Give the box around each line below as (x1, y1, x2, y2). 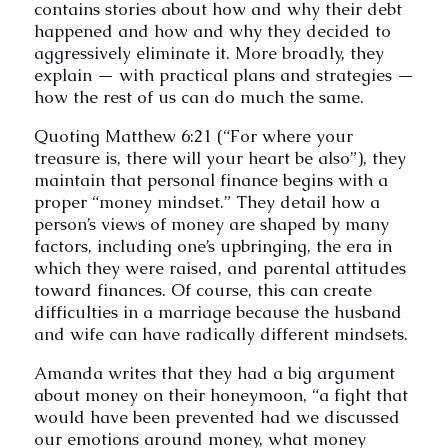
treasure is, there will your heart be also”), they (33, 146, 406, 169)
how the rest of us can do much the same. (33, 85, 364, 108)
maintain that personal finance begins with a (33, 168, 388, 191)
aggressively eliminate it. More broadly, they (33, 41, 384, 64)
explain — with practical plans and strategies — (33, 63, 414, 86)
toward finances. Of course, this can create (33, 278, 372, 301)
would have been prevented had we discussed (33, 405, 400, 428)
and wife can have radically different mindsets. (33, 322, 408, 345)
